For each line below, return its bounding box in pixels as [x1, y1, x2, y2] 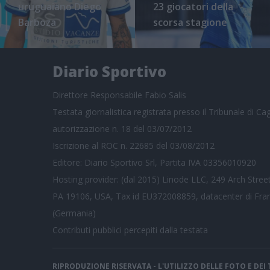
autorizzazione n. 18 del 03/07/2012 [52, 122, 192, 134]
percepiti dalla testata [122, 224, 208, 236]
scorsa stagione [153, 15, 227, 29]
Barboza [18, 15, 56, 29]
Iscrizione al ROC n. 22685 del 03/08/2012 [52, 139, 215, 151]
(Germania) [52, 207, 96, 219]
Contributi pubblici [52, 224, 122, 236]
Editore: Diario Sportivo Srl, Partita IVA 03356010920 [52, 156, 256, 168]
